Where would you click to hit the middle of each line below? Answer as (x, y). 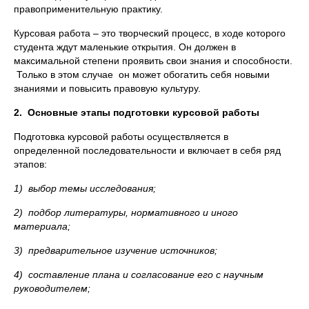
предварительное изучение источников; (123, 250)
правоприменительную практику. (88, 9)
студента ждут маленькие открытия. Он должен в (125, 47)
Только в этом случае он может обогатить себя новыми (142, 74)
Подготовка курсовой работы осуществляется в (121, 137)
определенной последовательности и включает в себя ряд (147, 150)
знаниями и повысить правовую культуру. (107, 88)
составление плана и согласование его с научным (146, 275)
